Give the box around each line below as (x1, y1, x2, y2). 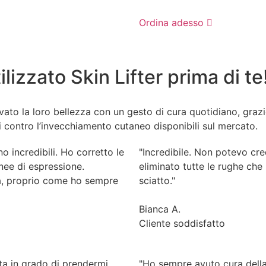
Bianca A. (139, 202, 180, 215)
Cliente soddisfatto (139, 217, 225, 229)
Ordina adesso (139, 16, 204, 28)
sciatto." (139, 174, 175, 186)
